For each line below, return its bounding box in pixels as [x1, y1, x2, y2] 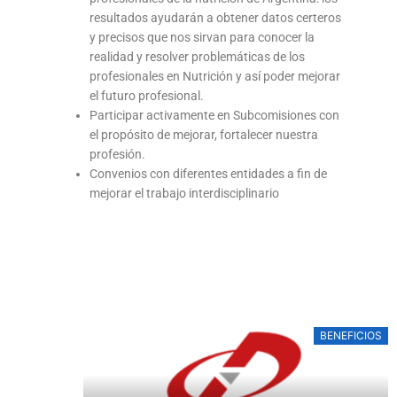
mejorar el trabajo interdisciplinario [90, 185, 280, 200]
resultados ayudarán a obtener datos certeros [90, 10, 342, 25]
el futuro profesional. [90, 88, 205, 103]
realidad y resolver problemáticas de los [90, 49, 306, 64]
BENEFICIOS [320, 328, 383, 342]
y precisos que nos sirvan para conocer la [90, 29, 315, 44]
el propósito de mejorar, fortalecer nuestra [90, 127, 319, 142]
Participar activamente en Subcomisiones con [90, 107, 340, 122]
